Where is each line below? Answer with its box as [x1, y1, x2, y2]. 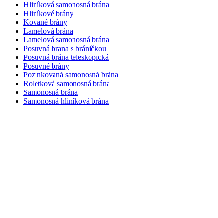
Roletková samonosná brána [23, 79, 110, 88]
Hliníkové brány [23, 9, 73, 18]
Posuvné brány [23, 61, 69, 70]
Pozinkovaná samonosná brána [23, 70, 118, 79]
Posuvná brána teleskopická [23, 53, 109, 61]
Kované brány [23, 18, 67, 26]
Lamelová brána [23, 26, 73, 35]
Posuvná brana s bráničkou [23, 44, 106, 53]
